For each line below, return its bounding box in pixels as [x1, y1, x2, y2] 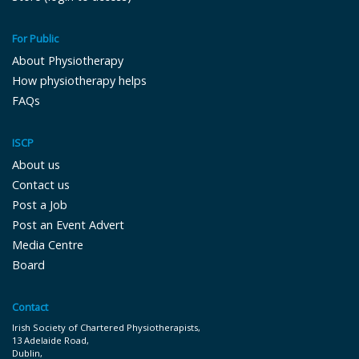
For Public [12, 30, 58, 46]
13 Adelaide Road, [12, 333, 89, 346]
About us [12, 156, 60, 172]
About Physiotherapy [12, 52, 123, 68]
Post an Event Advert [12, 216, 124, 232]
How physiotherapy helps [12, 72, 147, 88]
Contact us [12, 176, 70, 192]
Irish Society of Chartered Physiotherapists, [12, 321, 200, 333]
